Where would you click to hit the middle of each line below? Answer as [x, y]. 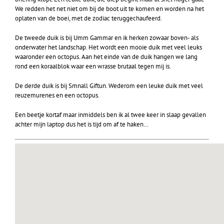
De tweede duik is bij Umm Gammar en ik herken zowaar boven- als [107, 38]
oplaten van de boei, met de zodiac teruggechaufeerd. [88, 18]
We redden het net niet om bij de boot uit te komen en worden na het [109, 9]
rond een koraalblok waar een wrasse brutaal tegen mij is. [93, 66]
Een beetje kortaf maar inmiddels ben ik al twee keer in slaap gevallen [110, 115]
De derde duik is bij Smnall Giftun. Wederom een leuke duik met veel [109, 86]
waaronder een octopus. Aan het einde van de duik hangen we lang [106, 57]
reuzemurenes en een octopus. [57, 95]
